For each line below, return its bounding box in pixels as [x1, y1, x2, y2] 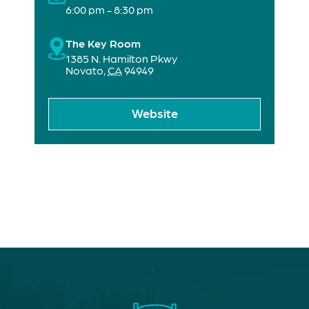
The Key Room [66, 37, 141, 50]
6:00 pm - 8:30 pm [66, 3, 153, 17]
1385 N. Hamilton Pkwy [66, 52, 177, 66]
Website [131, 105, 178, 120]
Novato [66, 63, 103, 77]
